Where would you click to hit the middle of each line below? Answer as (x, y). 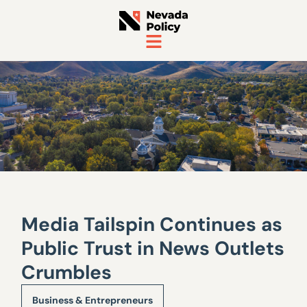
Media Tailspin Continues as (152, 224)
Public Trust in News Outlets (153, 248)
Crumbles (67, 272)
